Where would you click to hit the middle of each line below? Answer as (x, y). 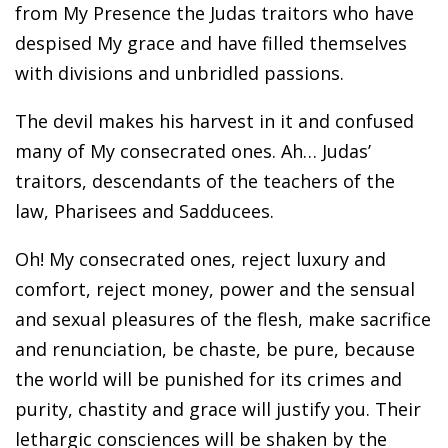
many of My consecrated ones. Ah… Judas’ (193, 150)
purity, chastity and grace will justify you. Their (218, 408)
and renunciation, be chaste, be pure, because (215, 348)
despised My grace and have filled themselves (211, 42)
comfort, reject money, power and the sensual (215, 288)
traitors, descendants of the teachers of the (205, 180)
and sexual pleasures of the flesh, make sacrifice (223, 318)
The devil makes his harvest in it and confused (214, 120)
